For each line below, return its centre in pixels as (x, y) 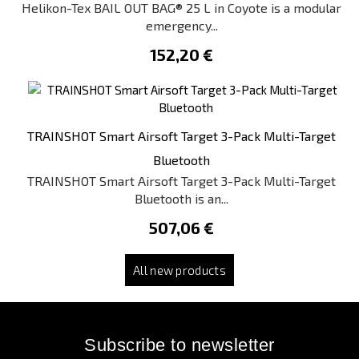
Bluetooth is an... (182, 198)
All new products (179, 270)
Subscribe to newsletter (179, 345)
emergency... (182, 25)
